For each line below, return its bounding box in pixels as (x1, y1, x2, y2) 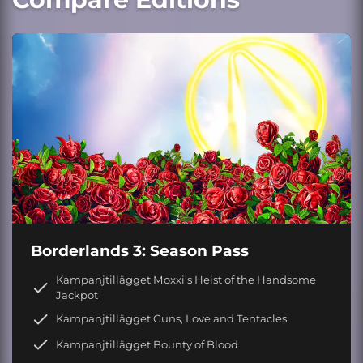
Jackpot (56, 288, 98, 302)
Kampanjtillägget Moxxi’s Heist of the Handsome (56, 273, 316, 287)
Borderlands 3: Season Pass (30, 241, 249, 261)
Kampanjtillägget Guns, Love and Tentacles (56, 312, 287, 326)
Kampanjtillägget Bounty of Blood (56, 337, 238, 351)
